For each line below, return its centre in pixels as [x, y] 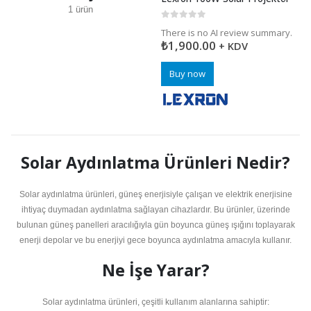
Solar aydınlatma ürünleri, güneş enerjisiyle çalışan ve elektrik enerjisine [155, 194]
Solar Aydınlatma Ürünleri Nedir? [155, 162]
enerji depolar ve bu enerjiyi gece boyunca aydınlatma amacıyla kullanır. [155, 240]
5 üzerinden [191, 26]
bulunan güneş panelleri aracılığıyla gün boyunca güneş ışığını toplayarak [155, 225]
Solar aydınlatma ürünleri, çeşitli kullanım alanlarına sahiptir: [155, 302]
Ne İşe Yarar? [155, 270]
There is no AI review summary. [227, 32]
